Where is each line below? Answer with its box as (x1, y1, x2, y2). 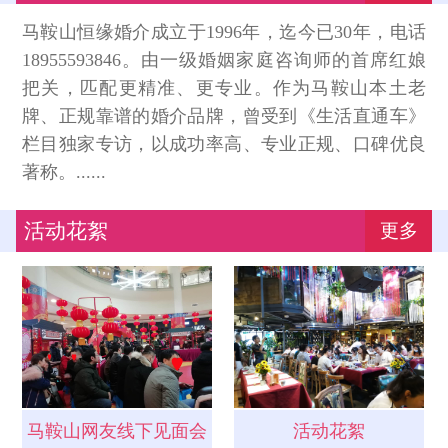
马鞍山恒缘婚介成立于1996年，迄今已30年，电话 (22, 21, 426, 42)
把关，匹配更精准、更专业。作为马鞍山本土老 (22, 77, 426, 98)
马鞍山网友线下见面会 (26, 420, 207, 441)
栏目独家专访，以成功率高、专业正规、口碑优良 (22, 133, 426, 154)
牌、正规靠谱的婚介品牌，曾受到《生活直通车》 (22, 105, 426, 126)
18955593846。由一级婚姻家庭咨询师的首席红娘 (22, 49, 426, 70)
